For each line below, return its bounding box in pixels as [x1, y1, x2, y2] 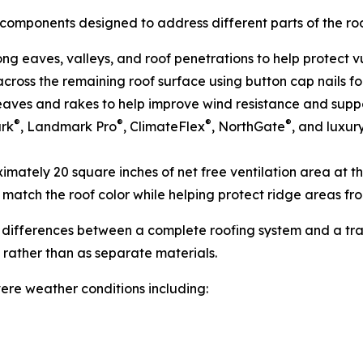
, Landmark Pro [20, 118, 117, 135]
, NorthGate [211, 118, 285, 135]
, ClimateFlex [123, 118, 205, 135]
